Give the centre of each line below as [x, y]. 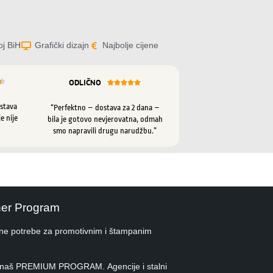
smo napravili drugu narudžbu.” [105, 131]
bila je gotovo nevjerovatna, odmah [105, 119]
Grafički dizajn [62, 45]
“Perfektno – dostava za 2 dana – [105, 108]
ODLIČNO [85, 83]
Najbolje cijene [130, 45]
